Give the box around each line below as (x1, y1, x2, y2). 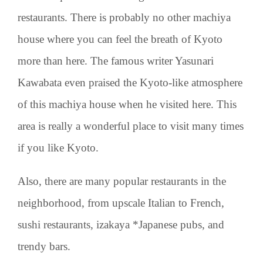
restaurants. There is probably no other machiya (18, 11, 231, 23)
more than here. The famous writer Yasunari (18, 54, 214, 67)
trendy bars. (18, 240, 70, 252)
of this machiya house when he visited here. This (18, 97, 237, 110)
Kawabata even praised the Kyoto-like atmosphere (18, 76, 242, 89)
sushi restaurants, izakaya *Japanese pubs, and (18, 218, 224, 231)
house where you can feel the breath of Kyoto (18, 32, 222, 45)
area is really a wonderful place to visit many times (18, 119, 244, 132)
